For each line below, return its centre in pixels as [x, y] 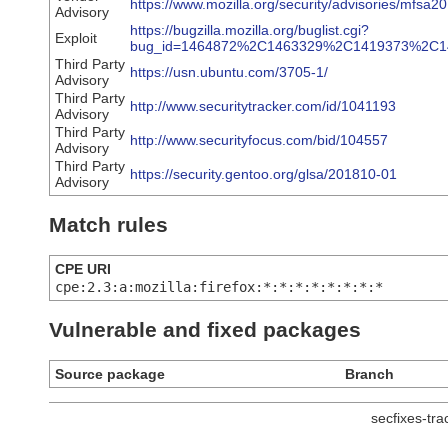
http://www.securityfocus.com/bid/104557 [259, 140]
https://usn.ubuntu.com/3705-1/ [229, 72]
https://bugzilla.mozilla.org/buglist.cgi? [249, 30]
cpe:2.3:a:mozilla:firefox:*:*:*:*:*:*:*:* [219, 286]
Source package [110, 373]
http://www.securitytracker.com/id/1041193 [263, 106]
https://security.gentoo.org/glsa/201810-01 [263, 174]
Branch [369, 373]
